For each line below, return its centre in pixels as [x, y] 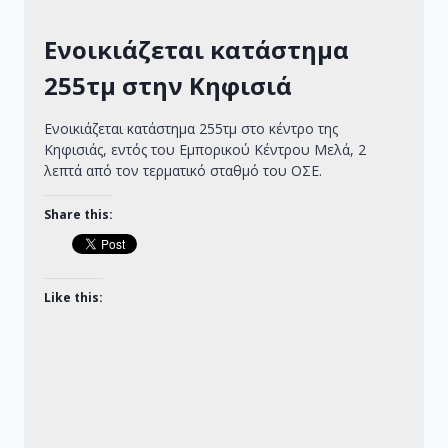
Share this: [78, 215]
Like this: [73, 298]
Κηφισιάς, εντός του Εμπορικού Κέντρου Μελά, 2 [205, 150]
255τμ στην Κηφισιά [168, 86]
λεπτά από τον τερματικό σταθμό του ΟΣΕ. [183, 171]
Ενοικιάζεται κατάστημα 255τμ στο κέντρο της [191, 129]
